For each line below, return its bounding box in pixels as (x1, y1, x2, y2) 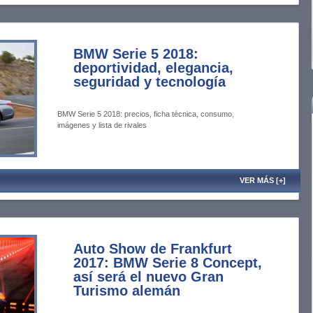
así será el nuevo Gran (73, 269, 224, 284)
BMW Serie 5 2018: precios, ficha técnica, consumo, (57, 110, 234, 118)
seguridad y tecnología (73, 74, 226, 89)
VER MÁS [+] (240, 176, 286, 184)
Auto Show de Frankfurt (73, 241, 232, 256)
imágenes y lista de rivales (57, 121, 147, 129)
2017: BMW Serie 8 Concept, (73, 255, 262, 270)
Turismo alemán (73, 283, 180, 298)
